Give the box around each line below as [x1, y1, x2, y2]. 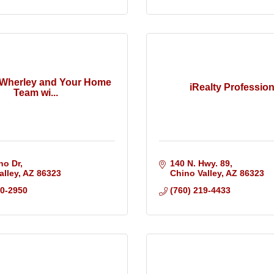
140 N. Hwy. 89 [169, 158, 230, 169]
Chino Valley [169, 168, 221, 179]
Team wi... [13, 87, 58, 98]
